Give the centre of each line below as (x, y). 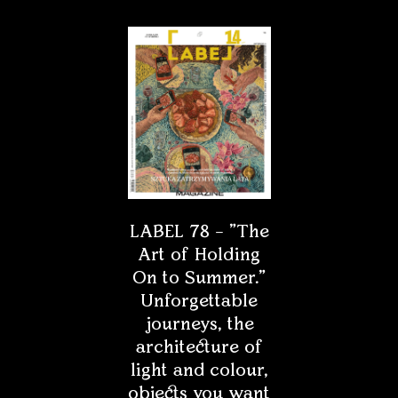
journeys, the (199, 325)
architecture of (199, 348)
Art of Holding (199, 255)
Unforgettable (199, 302)
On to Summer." (199, 279)
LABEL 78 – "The (199, 232)
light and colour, (199, 371)
